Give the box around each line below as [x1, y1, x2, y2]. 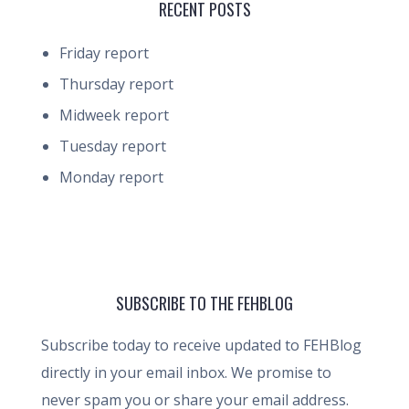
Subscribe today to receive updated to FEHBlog [41, 335, 362, 355]
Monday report [59, 167, 163, 187]
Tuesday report [59, 136, 166, 156]
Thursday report [59, 74, 173, 94]
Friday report [59, 43, 149, 63]
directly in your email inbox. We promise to [41, 362, 331, 383]
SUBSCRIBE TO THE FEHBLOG [116, 291, 293, 315]
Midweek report [59, 105, 169, 125]
